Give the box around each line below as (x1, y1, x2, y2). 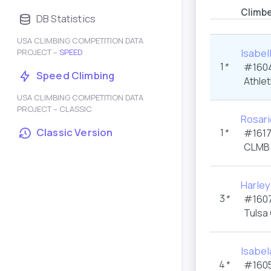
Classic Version (36, 125, 113, 139)
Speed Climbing (36, 68, 115, 82)
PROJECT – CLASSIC (17, 103, 92, 114)
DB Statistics (36, 11, 96, 25)
